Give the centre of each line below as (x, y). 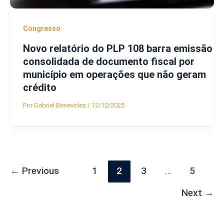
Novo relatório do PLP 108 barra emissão (117, 48)
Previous (39, 170)
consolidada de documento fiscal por (108, 61)
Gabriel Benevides (60, 105)
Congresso (41, 29)
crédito (39, 87)
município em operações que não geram (114, 74)
